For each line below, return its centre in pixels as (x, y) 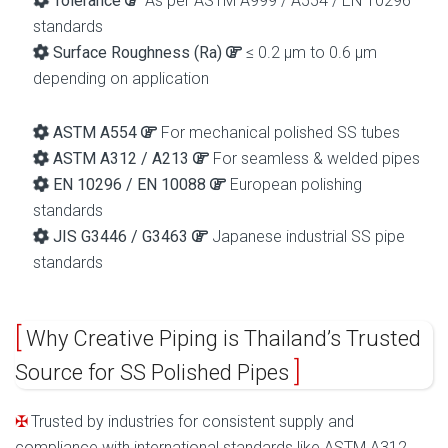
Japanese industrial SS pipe (306, 236)
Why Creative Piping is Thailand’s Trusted (221, 339)
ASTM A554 (93, 132)
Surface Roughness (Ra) (137, 52)
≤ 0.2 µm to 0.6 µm (309, 52)
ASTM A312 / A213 (121, 158)
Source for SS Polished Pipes (154, 373)
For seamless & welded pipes (314, 158)
